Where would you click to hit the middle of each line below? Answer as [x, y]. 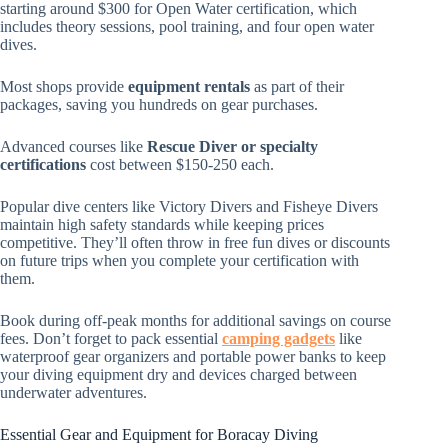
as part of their [297, 86]
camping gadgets [278, 338]
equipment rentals [189, 86]
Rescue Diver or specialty [232, 146]
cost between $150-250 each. [180, 164]
